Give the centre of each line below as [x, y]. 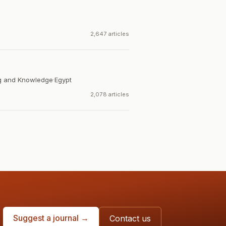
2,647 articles [110, 34]
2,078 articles [110, 94]
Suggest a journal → [51, 218]
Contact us [130, 218]
